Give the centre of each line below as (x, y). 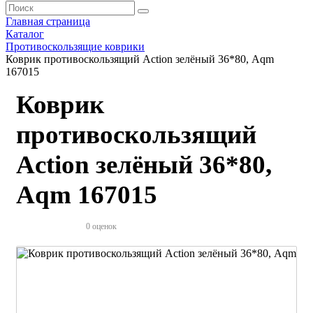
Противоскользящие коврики (75, 46)
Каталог (25, 34)
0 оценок (101, 227)
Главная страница (48, 21)
